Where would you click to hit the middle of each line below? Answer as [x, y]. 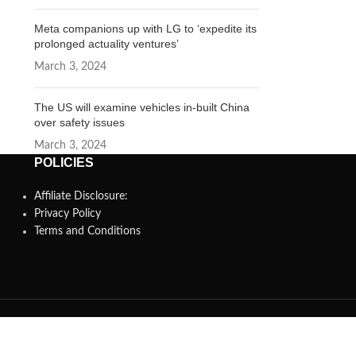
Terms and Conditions [87, 231]
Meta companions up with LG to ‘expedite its [145, 29]
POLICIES [64, 163]
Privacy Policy [67, 214]
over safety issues [79, 122]
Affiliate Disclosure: [81, 196]
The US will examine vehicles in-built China [141, 107]
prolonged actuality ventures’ [106, 44]
